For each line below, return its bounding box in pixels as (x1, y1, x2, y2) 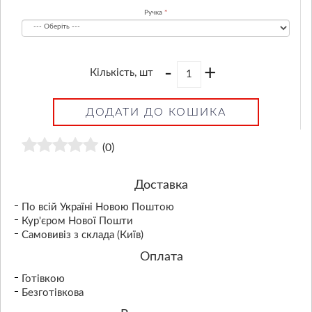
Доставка (134, 179, 188, 192)
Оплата (139, 251, 183, 263)
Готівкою (22, 274, 65, 284)
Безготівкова (22, 288, 84, 298)
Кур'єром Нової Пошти (22, 216, 133, 226)
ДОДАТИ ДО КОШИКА (85, 107, 226, 118)
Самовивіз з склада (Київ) (22, 230, 143, 240)
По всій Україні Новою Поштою (22, 202, 174, 212)
